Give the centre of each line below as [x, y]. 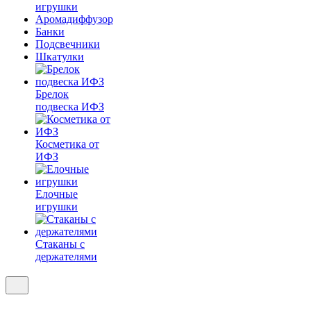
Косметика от [67, 144]
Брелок [52, 94]
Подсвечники [68, 44]
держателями [66, 257]
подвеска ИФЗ [70, 107]
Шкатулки [60, 57]
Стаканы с [60, 244]
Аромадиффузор [74, 19]
